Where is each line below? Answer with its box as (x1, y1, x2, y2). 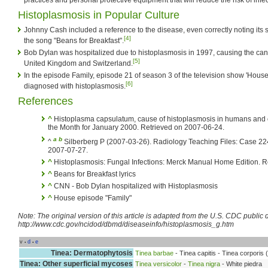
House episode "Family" (52, 193, 132, 202)
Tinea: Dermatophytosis (51, 248, 133, 257)
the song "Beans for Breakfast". (24, 36, 124, 45)
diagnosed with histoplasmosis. (24, 81, 126, 90)
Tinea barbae (135, 249, 173, 257)
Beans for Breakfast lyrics (52, 169, 136, 178)
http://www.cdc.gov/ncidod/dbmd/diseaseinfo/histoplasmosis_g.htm (18, 220, 234, 229)
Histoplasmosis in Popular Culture (18, 8, 179, 21)
